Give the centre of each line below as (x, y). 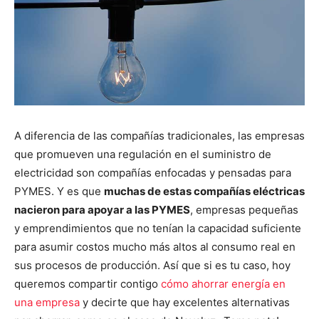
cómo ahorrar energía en (223, 283)
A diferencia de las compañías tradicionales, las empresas (159, 135)
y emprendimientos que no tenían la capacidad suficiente (158, 228)
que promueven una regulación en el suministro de (143, 154)
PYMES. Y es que (59, 191)
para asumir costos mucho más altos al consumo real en (155, 246)
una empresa (47, 302)
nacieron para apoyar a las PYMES (102, 209)
